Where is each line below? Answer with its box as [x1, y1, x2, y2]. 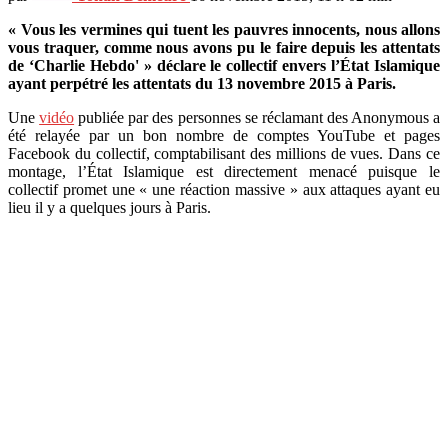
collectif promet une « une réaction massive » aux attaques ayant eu [8, 180, 440, 198]
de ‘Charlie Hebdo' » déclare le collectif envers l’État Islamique [8, 56, 440, 74]
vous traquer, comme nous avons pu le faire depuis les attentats [8, 38, 440, 56]
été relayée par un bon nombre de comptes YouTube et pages [8, 126, 440, 144]
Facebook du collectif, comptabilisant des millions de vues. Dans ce [8, 144, 440, 162]
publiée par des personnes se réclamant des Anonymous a [74, 108, 441, 126]
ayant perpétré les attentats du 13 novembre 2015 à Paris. [8, 74, 396, 92]
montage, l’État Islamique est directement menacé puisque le [8, 162, 440, 180]
